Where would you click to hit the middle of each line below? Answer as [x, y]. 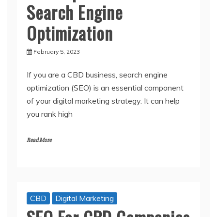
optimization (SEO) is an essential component [105, 87]
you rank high [50, 114]
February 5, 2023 [57, 51]
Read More [39, 140]
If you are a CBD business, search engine [97, 74]
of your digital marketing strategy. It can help [103, 101]
